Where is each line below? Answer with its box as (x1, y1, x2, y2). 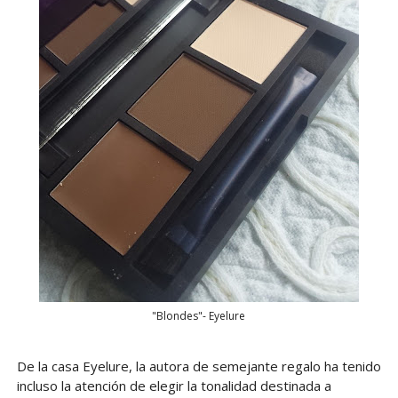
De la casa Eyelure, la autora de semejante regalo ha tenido (16, 356, 381, 375)
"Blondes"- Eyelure (152, 308, 246, 324)
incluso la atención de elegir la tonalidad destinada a (16, 376, 331, 394)
